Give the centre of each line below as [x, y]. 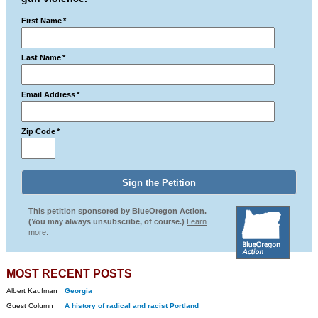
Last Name [42, 57]
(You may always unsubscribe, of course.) [108, 221]
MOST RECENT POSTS [69, 274]
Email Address [49, 94]
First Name [42, 21]
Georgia [78, 291]
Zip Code [39, 131]
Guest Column [29, 306]
